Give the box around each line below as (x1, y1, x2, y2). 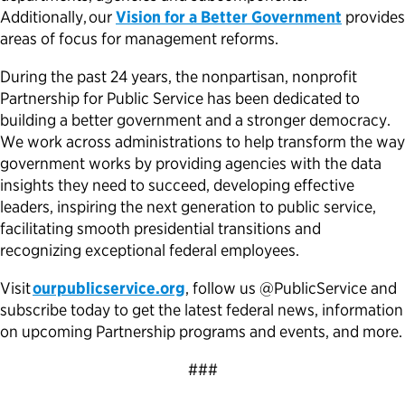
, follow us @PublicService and (185, 278, 397, 298)
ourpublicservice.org (33, 278, 185, 298)
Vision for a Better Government (116, 7, 342, 27)
